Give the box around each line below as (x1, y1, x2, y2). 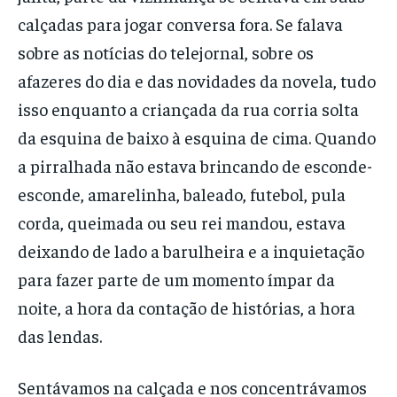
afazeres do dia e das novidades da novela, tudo (18, 68, 376, 91)
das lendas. (18, 323, 102, 346)
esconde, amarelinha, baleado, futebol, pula (18, 182, 346, 205)
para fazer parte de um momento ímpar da (18, 267, 335, 290)
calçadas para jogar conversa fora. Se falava (18, 12, 343, 35)
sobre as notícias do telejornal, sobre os (18, 40, 314, 63)
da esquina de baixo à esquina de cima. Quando (18, 125, 376, 148)
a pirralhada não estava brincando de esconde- (18, 153, 372, 176)
